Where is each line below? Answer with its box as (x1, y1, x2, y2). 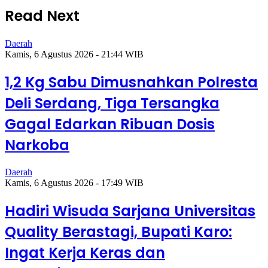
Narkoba (5, 135, 69, 155)
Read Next (5, 5, 80, 26)
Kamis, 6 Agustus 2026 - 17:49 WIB (5, 178, 144, 188)
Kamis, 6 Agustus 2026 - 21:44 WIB (5, 48, 144, 59)
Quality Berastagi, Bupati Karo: (5, 222, 232, 242)
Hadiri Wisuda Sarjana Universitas (5, 201, 255, 221)
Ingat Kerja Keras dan (5, 243, 165, 263)
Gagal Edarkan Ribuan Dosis (5, 114, 215, 134)
